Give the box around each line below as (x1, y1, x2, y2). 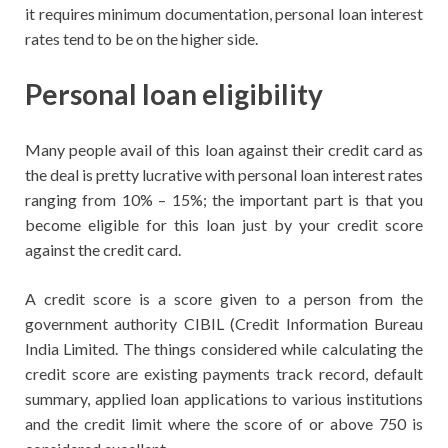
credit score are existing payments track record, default (25, 364, 423, 384)
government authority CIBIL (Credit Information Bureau (25, 314, 423, 334)
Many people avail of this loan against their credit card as (25, 140, 423, 160)
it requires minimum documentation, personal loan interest (25, 4, 423, 24)
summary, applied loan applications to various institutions (25, 389, 423, 409)
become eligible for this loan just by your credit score (25, 215, 423, 235)
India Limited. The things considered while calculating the (25, 339, 423, 359)
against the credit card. (25, 240, 184, 260)
